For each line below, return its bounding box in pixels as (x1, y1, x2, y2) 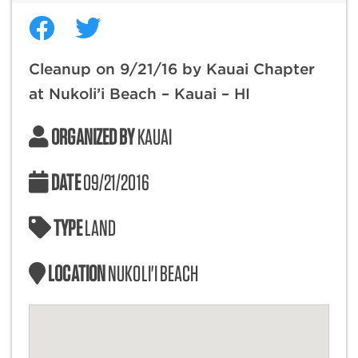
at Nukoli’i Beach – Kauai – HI (29, 84, 250, 103)
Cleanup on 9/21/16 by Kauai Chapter (29, 59, 315, 78)
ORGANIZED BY (49, 122, 135, 150)
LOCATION (46, 259, 109, 287)
